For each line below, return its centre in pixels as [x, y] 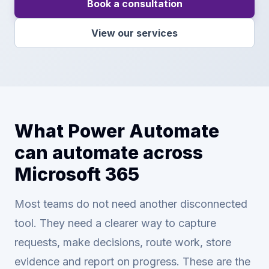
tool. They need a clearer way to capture [115, 223]
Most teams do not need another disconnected [131, 204]
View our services [134, 33]
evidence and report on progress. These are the [132, 261]
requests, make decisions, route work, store [123, 242]
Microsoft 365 [77, 174]
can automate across [109, 153]
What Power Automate [117, 131]
